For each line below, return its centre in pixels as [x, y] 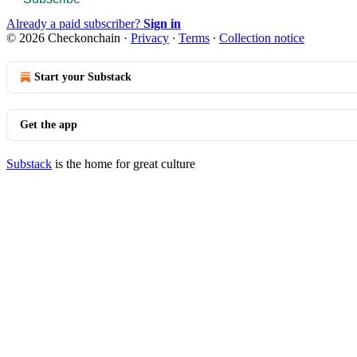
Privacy [150, 37]
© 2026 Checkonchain [63, 37]
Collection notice [262, 37]
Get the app [49, 124]
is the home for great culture [124, 163]
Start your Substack [83, 76]
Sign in [162, 23]
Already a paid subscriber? [75, 23]
